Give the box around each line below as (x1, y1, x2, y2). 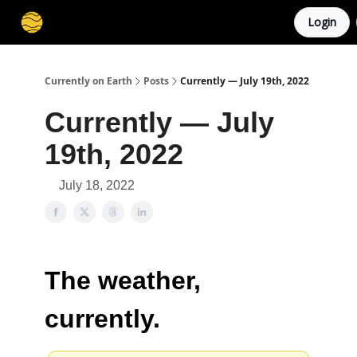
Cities (134, 17, 159, 30)
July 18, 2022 (59, 178, 135, 192)
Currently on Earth (45, 74, 132, 88)
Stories (171, 17, 202, 30)
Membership (64, 17, 121, 30)
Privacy (256, 17, 288, 30)
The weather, (45, 266, 201, 295)
